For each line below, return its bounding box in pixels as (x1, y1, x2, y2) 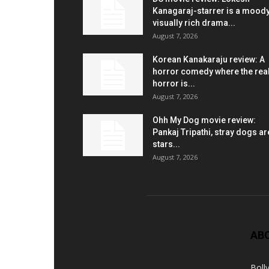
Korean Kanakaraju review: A (153, 55, 265, 65)
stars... (153, 139, 180, 150)
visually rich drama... (153, 18, 235, 28)
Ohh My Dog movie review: (153, 115, 256, 125)
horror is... (153, 79, 195, 89)
